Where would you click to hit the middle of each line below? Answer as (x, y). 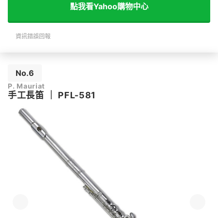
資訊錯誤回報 (33, 36)
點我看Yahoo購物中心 (109, 6)
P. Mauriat (27, 86)
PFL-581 (77, 95)
